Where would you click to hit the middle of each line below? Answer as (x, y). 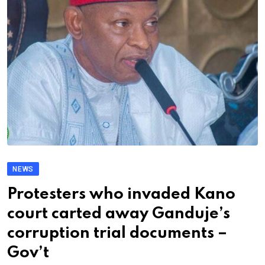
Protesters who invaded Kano (121, 194)
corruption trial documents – (117, 233)
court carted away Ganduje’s (119, 214)
